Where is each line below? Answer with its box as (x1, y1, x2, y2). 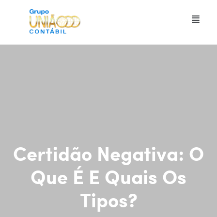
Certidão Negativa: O (13, 139, 204, 167)
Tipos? (79, 185, 138, 214)
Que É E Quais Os (31, 162, 186, 190)
